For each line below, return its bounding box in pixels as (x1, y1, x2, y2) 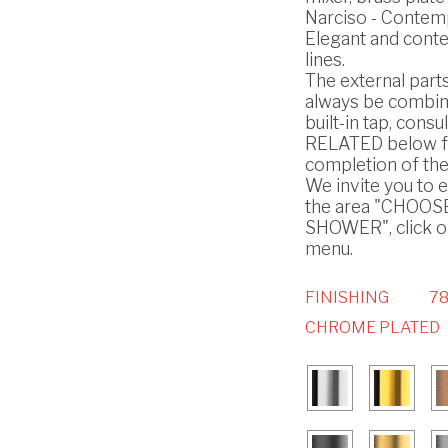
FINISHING (304, 288, 389, 308)
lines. (304, 49, 345, 71)
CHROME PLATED (304, 318, 440, 338)
